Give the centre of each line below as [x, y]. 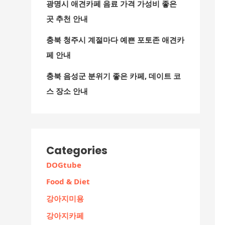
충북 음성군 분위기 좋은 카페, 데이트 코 [114, 76]
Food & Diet [68, 182]
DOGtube [64, 164]
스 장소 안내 [67, 91]
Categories [77, 150]
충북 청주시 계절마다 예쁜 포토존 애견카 [115, 39]
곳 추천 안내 [67, 18]
